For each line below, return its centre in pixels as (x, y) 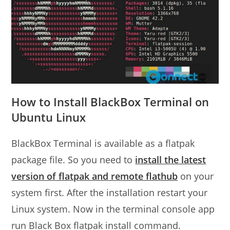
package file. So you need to (73, 159)
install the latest (171, 159)
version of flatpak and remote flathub (95, 176)
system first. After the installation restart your (110, 192)
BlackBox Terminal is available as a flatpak (103, 143)
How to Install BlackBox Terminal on (110, 101)
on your (196, 176)
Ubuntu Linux (49, 117)
